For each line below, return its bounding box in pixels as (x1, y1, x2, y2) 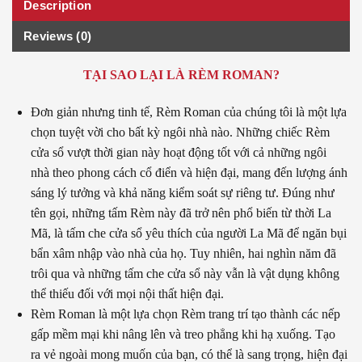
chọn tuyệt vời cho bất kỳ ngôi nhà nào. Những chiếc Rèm (31, 124, 330, 139)
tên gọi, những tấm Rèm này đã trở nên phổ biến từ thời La (31, 205, 331, 220)
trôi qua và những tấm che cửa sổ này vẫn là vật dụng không (31, 266, 339, 280)
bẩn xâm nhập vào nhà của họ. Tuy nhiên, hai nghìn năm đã (31, 246, 336, 260)
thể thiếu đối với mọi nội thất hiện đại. (31, 286, 224, 301)
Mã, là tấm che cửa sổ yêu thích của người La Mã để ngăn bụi (31, 225, 347, 240)
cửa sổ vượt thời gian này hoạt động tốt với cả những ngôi (31, 145, 326, 159)
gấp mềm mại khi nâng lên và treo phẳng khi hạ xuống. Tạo (31, 326, 335, 341)
